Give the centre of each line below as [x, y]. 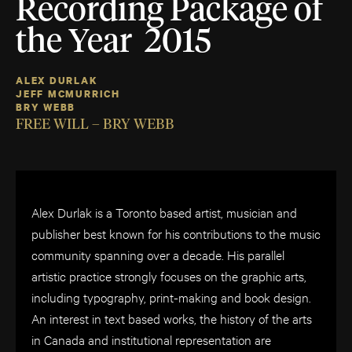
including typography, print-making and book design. [171, 297]
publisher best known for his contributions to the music [176, 233]
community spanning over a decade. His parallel [158, 255]
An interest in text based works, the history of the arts [172, 318]
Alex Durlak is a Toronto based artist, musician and [164, 212]
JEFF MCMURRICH [68, 94]
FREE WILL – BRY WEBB [95, 125]
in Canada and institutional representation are [151, 339]
